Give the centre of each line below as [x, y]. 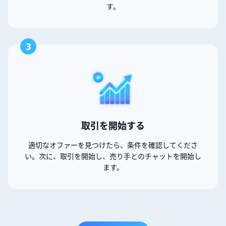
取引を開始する [113, 125]
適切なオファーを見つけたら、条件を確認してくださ [113, 145]
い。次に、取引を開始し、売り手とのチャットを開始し [113, 156]
